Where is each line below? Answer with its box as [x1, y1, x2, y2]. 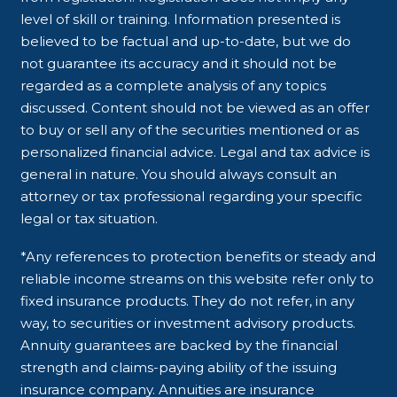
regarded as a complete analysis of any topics [20, 76, 327, 94]
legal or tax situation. [20, 209, 159, 227]
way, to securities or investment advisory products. [20, 314, 356, 331]
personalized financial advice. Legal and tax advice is [20, 143, 370, 160]
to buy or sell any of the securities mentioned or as [20, 121, 360, 138]
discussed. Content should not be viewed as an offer [20, 98, 370, 116]
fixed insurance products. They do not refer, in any [20, 292, 355, 309]
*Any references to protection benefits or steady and [20, 247, 377, 265]
